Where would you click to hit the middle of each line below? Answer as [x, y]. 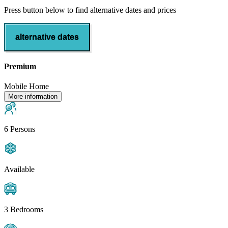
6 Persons [20, 129]
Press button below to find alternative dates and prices [90, 10]
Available [19, 169]
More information [33, 97]
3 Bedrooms [24, 210]
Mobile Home [26, 87]
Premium [20, 67]
